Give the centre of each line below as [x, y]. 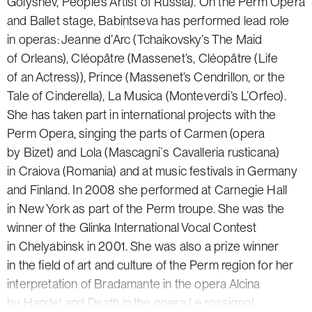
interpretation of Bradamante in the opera [118, 283]
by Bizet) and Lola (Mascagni [84, 152]
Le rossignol [221, 302]
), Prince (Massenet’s [135, 77]
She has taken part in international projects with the [142, 114]
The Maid [236, 39]
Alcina [244, 283]
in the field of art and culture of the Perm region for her [150, 265]
